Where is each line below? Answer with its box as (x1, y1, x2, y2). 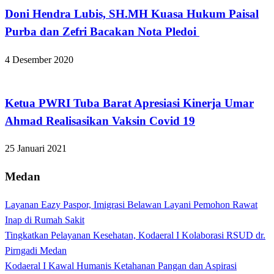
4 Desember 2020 (5, 54, 73, 65)
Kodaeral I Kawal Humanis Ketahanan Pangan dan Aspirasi (5, 260, 237, 271)
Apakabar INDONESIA (5, 69, 100, 80)
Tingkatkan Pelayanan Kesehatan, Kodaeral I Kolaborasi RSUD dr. (5, 229, 265, 240)
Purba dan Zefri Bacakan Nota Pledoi (5, 25, 199, 39)
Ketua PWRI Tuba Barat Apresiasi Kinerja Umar (5, 96, 254, 109)
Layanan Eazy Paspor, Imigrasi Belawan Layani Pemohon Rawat (5, 199, 257, 210)
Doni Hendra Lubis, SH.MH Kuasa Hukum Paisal (5, 7, 259, 21)
